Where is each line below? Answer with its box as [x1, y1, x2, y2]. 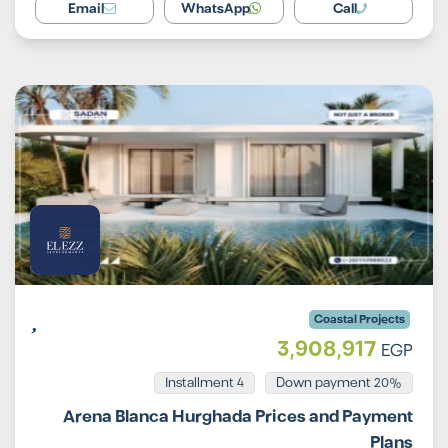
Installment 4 [165, 373, 244, 394]
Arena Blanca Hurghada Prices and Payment [63, 404, 413, 431]
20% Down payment [374, 373, 402, 394]
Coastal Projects [314, 310, 405, 330]
